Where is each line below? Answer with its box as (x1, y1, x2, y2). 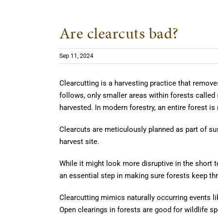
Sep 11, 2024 (59, 53, 93, 59)
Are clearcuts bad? (59, 22, 179, 44)
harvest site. (59, 137, 99, 146)
